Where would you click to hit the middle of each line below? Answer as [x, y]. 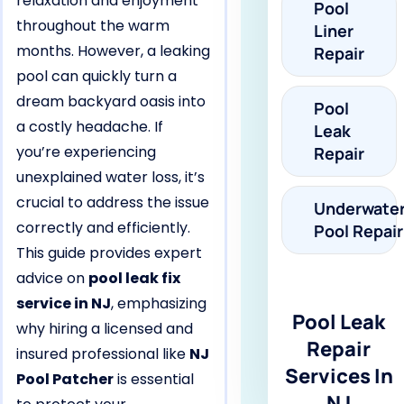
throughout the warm [93, 26]
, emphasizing [159, 303]
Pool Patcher [65, 379]
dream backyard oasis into [111, 101]
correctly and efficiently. [103, 228]
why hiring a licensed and [105, 329]
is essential [154, 379]
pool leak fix [134, 278]
